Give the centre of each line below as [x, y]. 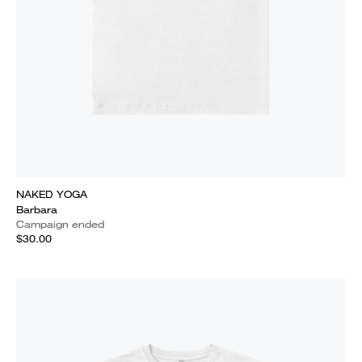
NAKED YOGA [52, 194]
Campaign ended [60, 224]
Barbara [37, 210]
